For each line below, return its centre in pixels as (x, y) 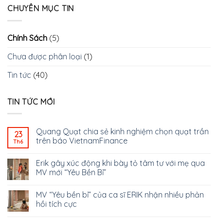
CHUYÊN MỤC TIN (41, 9)
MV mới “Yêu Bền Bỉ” (71, 173)
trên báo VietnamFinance (82, 141)
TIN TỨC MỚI (31, 101)
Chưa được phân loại (45, 56)
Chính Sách (27, 38)
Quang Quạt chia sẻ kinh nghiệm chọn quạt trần (122, 132)
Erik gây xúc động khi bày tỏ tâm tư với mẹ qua (120, 163)
